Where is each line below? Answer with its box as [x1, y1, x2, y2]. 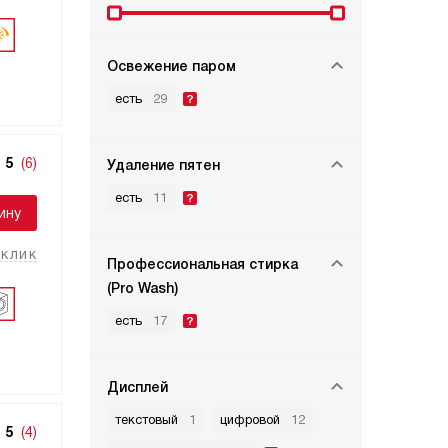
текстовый [115, 412, 178, 427]
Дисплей [107, 379, 168, 395]
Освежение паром [107, 58, 236, 74]
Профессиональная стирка [107, 256, 298, 272]
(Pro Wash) [107, 280, 178, 296]
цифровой [220, 412, 280, 427]
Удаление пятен [107, 157, 220, 173]
